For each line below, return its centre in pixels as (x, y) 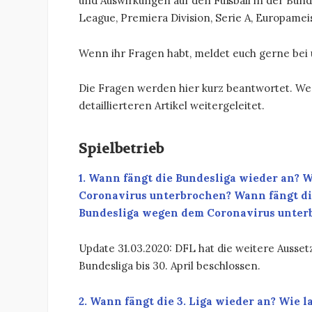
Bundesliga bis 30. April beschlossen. (170, 266)
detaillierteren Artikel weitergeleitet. (172, 106)
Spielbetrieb (121, 149)
